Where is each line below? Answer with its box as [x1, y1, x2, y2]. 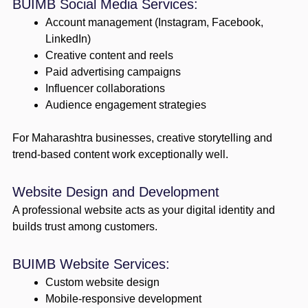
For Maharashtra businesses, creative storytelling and [12, 131, 272, 144]
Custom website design [45, 276, 159, 288]
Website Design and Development [12, 184, 219, 199]
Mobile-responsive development [45, 292, 201, 305]
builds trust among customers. [12, 220, 157, 232]
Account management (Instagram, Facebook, [45, 16, 263, 28]
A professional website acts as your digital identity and [12, 203, 275, 216]
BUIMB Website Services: [12, 256, 170, 272]
